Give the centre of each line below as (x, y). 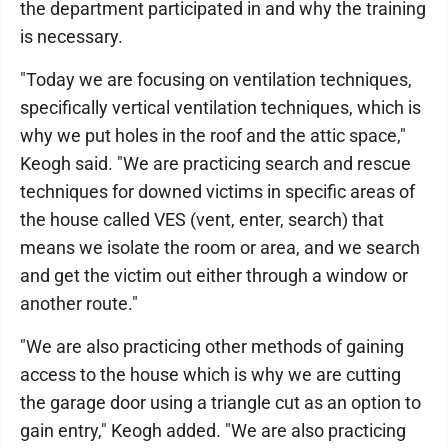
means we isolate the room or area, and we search (220, 247)
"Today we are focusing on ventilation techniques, (216, 79)
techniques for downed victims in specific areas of (217, 191)
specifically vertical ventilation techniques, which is (220, 107)
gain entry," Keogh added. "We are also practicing (213, 430)
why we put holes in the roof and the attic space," (213, 135)
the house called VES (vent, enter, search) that (202, 219)
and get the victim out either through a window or (214, 275)
